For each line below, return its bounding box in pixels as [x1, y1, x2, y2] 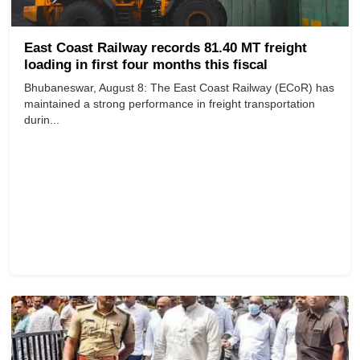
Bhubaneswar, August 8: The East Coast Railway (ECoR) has [24, 81, 334, 95]
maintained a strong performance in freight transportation [24, 97, 315, 111]
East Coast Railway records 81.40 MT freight [24, 40, 307, 56]
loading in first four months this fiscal [24, 57, 268, 73]
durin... [24, 113, 59, 127]
